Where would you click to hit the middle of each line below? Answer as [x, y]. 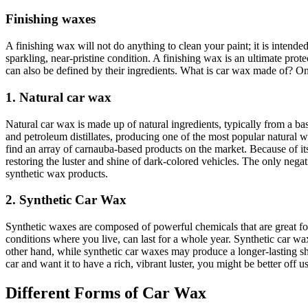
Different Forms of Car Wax [106, 293]
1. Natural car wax [58, 97]
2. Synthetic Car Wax [66, 200]
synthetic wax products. [57, 173]
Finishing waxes [51, 19]
